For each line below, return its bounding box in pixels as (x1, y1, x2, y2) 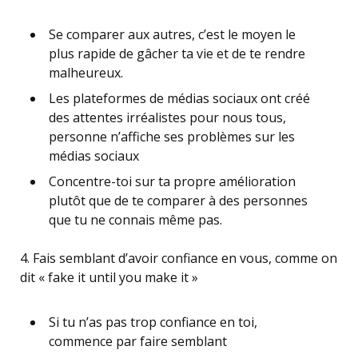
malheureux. (49, 64, 123, 82)
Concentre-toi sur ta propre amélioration (49, 173, 296, 190)
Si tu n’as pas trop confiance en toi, (49, 313, 257, 331)
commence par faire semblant (49, 332, 227, 350)
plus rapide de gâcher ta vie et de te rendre (49, 45, 305, 62)
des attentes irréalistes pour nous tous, (49, 109, 286, 126)
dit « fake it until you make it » (20, 268, 198, 286)
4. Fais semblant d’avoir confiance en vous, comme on (20, 249, 337, 267)
